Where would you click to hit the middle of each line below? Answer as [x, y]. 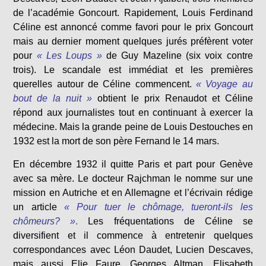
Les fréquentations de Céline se [165, 221]
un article [39, 207]
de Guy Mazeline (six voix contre [177, 56]
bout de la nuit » [53, 98]
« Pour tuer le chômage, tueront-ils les [158, 207]
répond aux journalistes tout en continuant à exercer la [133, 113]
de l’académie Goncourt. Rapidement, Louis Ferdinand [133, 13]
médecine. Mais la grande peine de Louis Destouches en [133, 127]
